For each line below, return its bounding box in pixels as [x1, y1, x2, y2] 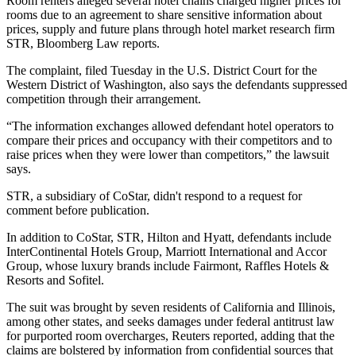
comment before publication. [6, 203, 149, 217]
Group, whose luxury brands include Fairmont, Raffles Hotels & [6, 259, 329, 273]
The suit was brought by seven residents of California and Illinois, [6, 300, 335, 314]
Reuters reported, [172, 329, 257, 342]
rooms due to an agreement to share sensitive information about [6, 8, 322, 21]
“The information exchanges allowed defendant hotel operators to [6, 119, 334, 133]
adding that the [257, 329, 335, 342]
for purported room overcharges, [6, 329, 172, 342]
